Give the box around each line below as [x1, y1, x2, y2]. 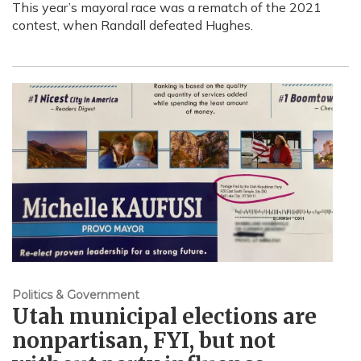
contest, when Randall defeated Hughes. [12, 16, 253, 33]
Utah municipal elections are [12, 302, 317, 330]
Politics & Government [12, 287, 139, 302]
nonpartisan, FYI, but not [12, 326, 276, 354]
